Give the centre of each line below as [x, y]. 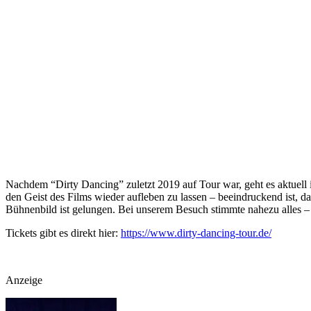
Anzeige [24, 280]
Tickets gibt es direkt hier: [63, 233]
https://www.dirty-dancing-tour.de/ [196, 233]
